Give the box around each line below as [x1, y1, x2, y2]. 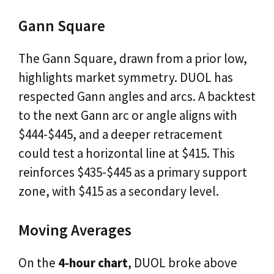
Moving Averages [18, 220, 131, 240]
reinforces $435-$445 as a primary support [18, 163, 247, 180]
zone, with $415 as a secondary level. [18, 182, 219, 199]
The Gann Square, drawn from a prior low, [18, 50, 247, 67]
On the [18, 254, 58, 272]
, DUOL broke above [128, 254, 237, 272]
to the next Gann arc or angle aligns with [18, 106, 237, 124]
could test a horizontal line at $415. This [18, 144, 235, 161]
